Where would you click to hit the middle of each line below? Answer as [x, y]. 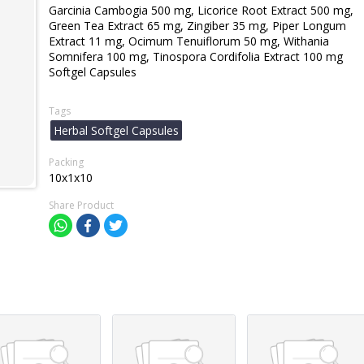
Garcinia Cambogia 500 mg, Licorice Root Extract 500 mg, [201, 10]
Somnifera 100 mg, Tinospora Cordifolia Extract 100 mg [196, 56]
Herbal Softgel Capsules [116, 130]
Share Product [81, 205]
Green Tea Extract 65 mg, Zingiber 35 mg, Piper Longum [197, 26]
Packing [66, 162]
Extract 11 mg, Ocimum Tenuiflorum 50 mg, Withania [189, 41]
